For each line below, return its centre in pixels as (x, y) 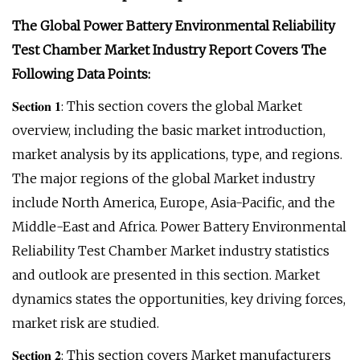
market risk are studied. (86, 323)
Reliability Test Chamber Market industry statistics (171, 251)
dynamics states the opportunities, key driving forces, (179, 299)
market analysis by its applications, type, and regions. (177, 154)
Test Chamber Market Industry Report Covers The (169, 50)
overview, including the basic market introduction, (169, 130)
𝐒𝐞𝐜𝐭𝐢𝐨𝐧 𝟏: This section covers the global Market (157, 106)
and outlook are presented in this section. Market (166, 275)
